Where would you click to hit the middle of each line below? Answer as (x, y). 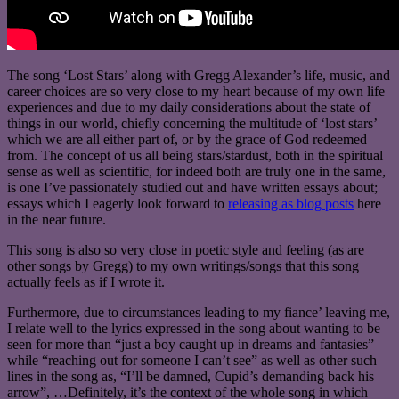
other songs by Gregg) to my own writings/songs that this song (183, 265)
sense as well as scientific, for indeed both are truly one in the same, (196, 171)
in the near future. (57, 219)
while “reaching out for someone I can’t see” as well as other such (192, 360)
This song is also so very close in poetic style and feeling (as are (186, 249)
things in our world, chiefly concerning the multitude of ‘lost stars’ (192, 123)
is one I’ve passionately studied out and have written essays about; (192, 187)
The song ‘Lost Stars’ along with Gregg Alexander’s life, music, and (199, 75)
